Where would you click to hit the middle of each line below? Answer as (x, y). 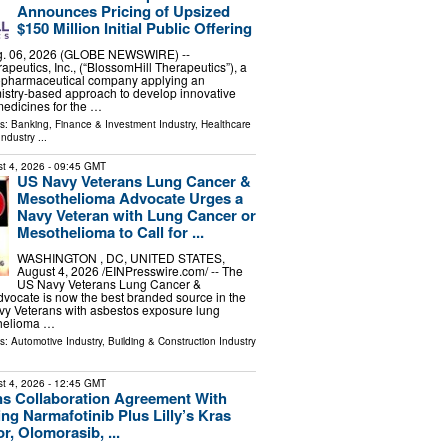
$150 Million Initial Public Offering (134, 28)
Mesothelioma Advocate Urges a (129, 197)
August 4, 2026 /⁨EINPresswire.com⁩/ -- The (129, 270)
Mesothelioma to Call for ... (110, 231)
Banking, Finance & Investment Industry (102, 123)
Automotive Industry (56, 340)
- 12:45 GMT (75, 382)
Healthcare (225, 123)
